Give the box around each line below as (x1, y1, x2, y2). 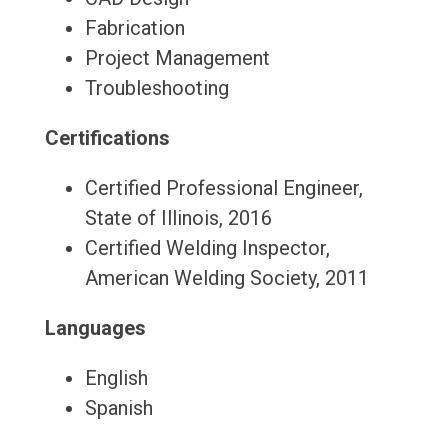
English (84, 366, 148, 391)
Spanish (84, 396, 153, 421)
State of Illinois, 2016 (84, 206, 272, 231)
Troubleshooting (84, 76, 229, 101)
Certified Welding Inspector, (84, 236, 330, 261)
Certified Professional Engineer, (84, 176, 363, 201)
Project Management (84, 46, 270, 71)
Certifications (44, 126, 170, 151)
